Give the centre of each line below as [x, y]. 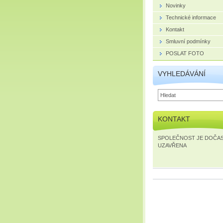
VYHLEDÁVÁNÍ [182, 73]
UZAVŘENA [172, 145]
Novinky [176, 5]
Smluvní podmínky [188, 41]
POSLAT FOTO [185, 53]
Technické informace [191, 17]
